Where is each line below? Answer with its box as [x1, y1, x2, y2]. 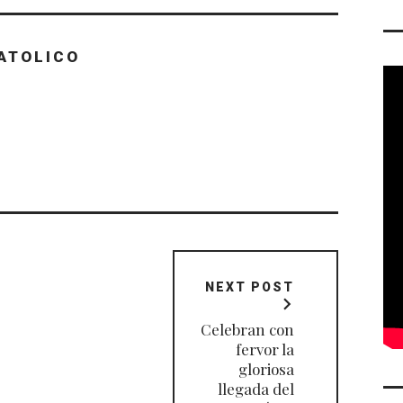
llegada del [217, 378, 294, 399]
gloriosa [237, 358, 294, 379]
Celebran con [200, 318, 294, 339]
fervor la [235, 338, 294, 359]
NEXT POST [204, 279, 294, 294]
